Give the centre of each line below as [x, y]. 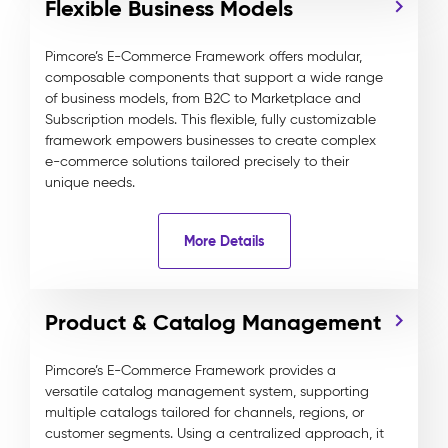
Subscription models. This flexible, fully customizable [210, 119]
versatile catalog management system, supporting [207, 391]
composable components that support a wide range [214, 77]
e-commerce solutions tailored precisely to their [197, 161]
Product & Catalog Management [213, 322]
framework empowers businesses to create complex [210, 140]
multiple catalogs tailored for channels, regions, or [204, 412]
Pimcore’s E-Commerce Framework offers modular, [203, 56]
